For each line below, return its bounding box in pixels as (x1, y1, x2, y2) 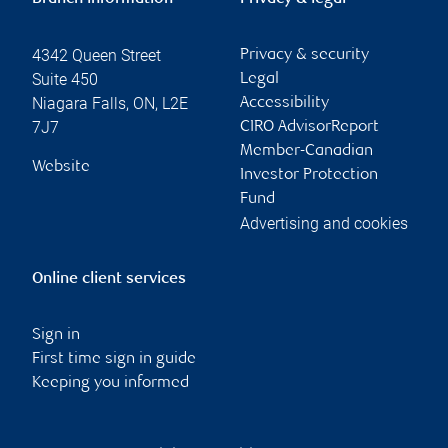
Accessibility (240, 94, 329, 112)
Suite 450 (32, 69, 98, 89)
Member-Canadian (240, 142, 373, 160)
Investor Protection (240, 166, 378, 184)
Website (32, 158, 90, 176)
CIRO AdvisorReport (240, 118, 379, 136)
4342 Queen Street (32, 45, 161, 65)
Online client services (32, 270, 186, 288)
